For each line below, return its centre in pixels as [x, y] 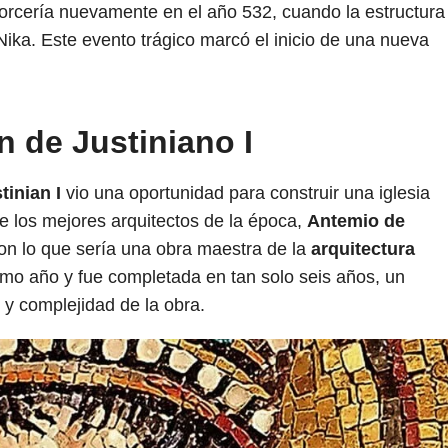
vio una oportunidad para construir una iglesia [245, 192]
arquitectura [363, 248]
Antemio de [356, 220]
